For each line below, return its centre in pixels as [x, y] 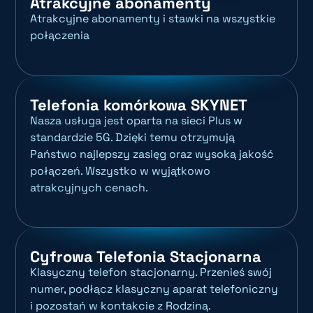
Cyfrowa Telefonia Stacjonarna [146, 257]
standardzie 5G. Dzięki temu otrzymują [133, 137]
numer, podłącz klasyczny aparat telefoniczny [154, 289]
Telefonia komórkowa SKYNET [139, 104]
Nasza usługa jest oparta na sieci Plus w [137, 120]
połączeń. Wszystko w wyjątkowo [121, 170]
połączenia [60, 36]
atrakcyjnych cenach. [89, 187]
